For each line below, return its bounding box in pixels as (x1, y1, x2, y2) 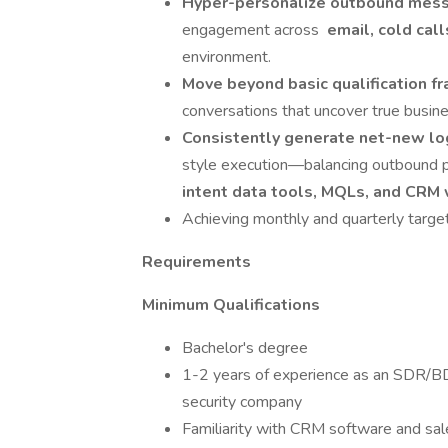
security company (182, 391, 302, 413)
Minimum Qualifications (142, 294, 324, 316)
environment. (182, 46, 271, 68)
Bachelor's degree (182, 337, 308, 359)
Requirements (142, 251, 251, 273)
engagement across (182, 19, 323, 41)
